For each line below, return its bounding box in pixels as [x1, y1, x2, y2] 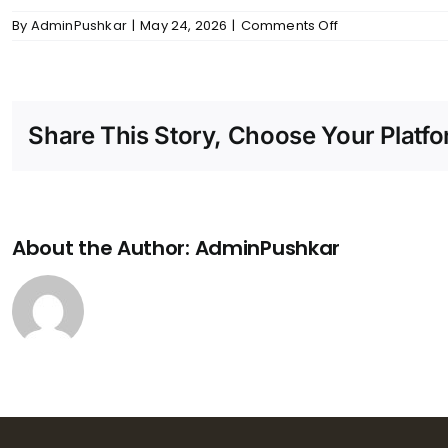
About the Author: [12, 234, 195, 262]
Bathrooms [337, 69, 411, 88]
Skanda [337, 33, 389, 52]
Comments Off [240, 16, 339, 35]
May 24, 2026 [140, 16, 228, 35]
